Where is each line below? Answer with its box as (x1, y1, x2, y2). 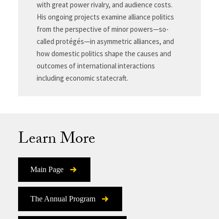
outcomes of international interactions (36, 61, 155, 71)
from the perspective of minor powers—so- (36, 24, 169, 34)
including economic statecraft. (36, 73, 128, 83)
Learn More (18, 127, 96, 154)
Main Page (30, 165, 64, 174)
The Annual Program (30, 195, 96, 203)
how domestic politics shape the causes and (36, 49, 171, 59)
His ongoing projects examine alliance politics (36, 12, 174, 22)
